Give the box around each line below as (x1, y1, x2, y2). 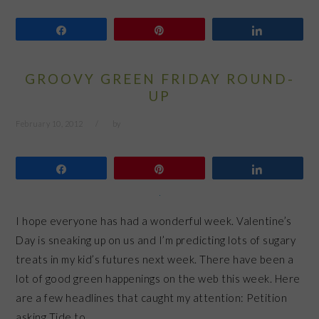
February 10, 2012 (16, 119, 83, 129)
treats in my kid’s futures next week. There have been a (16, 252, 294, 266)
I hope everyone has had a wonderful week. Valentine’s (16, 214, 292, 227)
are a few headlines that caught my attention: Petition (16, 291, 288, 304)
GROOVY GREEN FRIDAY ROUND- (24, 70, 295, 88)
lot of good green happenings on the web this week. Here (16, 271, 300, 285)
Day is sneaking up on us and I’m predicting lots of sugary (16, 233, 296, 246)
